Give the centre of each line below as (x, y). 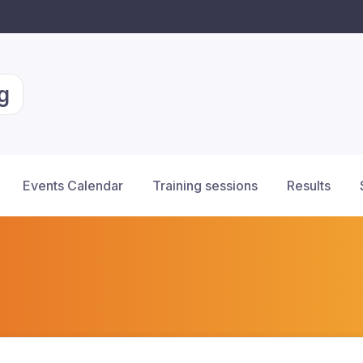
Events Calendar (73, 186)
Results (309, 186)
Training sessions (205, 186)
